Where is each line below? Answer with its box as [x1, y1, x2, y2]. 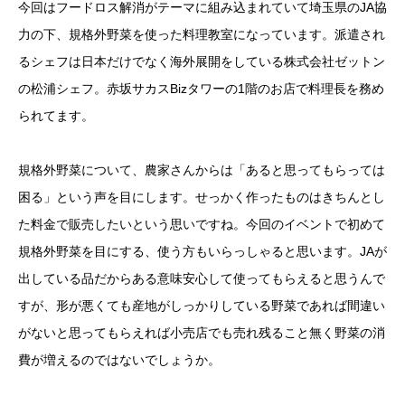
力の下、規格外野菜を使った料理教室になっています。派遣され [18, 26, 385, 42]
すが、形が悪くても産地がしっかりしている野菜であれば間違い [18, 298, 385, 314]
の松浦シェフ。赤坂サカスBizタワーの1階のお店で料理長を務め [18, 80, 384, 96]
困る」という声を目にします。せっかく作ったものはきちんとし [18, 190, 385, 205]
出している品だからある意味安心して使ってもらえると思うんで [18, 271, 385, 287]
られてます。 [18, 108, 94, 123]
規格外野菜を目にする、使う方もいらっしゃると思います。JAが [18, 244, 387, 259]
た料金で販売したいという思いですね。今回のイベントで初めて [18, 217, 385, 232]
